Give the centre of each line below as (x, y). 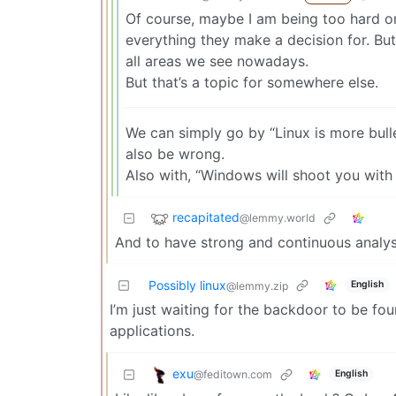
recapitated (206, 217)
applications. (152, 330)
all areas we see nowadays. (217, 61)
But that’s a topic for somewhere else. (252, 82)
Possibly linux (187, 285)
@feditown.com (233, 375)
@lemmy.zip (257, 286)
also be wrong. (175, 153)
